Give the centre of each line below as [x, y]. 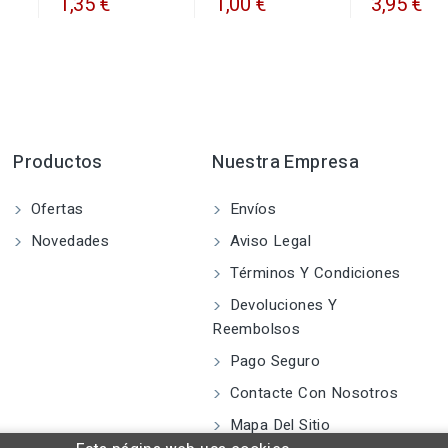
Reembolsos [256, 328]
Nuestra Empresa [286, 162]
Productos [58, 162]
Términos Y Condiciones [313, 272]
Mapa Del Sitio [278, 424]
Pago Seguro [272, 360]
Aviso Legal [268, 240]
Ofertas [55, 208]
